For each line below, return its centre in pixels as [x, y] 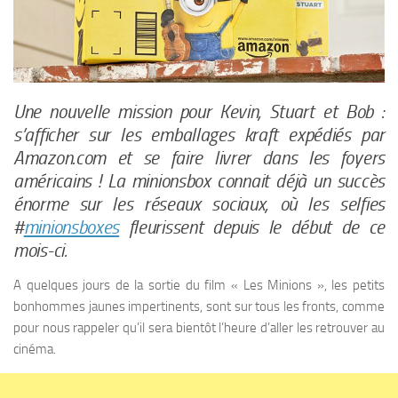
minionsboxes [72, 227]
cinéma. [35, 349]
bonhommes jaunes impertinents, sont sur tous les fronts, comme [199, 306]
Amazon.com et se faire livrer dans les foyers [199, 158]
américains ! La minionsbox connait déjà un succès [199, 181]
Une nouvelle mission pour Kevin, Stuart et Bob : [199, 111]
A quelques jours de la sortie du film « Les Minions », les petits [199, 285]
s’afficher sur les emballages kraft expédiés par [199, 135]
